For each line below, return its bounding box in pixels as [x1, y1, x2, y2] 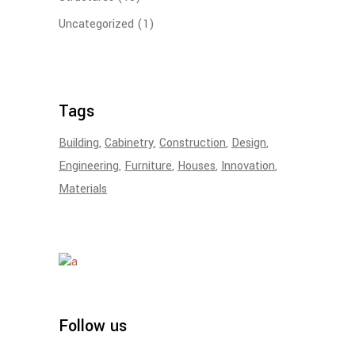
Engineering [59, 157, 119, 174]
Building [59, 134, 99, 151]
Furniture [124, 157, 172, 174]
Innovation [221, 157, 275, 174]
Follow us [59, 314, 127, 338]
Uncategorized [59, 15, 134, 32]
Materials [59, 180, 107, 197]
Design [231, 134, 266, 151]
